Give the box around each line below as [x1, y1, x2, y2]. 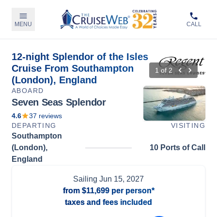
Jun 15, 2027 [99, 175, 144, 183]
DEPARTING [12, 122, 57, 129]
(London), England [12, 75, 97, 85]
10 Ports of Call [150, 143, 205, 152]
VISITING [170, 122, 205, 129]
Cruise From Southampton [12, 63, 134, 74]
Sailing [73, 175, 99, 183]
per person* [109, 186, 155, 195]
